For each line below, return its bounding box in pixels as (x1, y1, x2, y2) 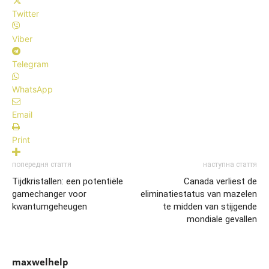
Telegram (12, 59, 49, 69)
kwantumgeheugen (12, 201, 87, 212)
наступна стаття (203, 160, 257, 169)
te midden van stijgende (163, 201, 257, 212)
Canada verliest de (184, 176, 257, 187)
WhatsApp (12, 84, 53, 94)
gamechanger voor (12, 189, 86, 199)
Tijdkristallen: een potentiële (12, 176, 123, 187)
